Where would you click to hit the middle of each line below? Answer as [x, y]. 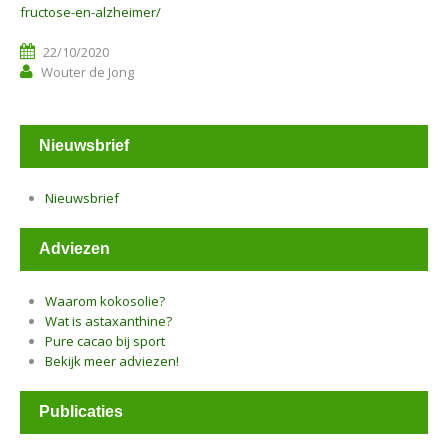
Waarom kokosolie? [105, 301]
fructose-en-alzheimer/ [90, 12]
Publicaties [81, 411]
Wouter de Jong [87, 72]
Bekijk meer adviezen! [112, 361]
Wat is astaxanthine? [108, 321]
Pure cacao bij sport [105, 341]
